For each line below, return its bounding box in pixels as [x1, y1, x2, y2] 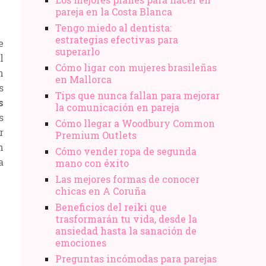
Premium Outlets [55, 128, 137, 141]
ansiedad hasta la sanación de [55, 224, 197, 237]
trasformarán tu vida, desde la [55, 212, 197, 225]
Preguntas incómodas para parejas [55, 252, 217, 265]
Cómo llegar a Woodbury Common [55, 116, 215, 129]
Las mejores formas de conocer [55, 172, 199, 185]
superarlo [55, 45, 100, 58]
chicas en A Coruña [55, 184, 146, 197]
